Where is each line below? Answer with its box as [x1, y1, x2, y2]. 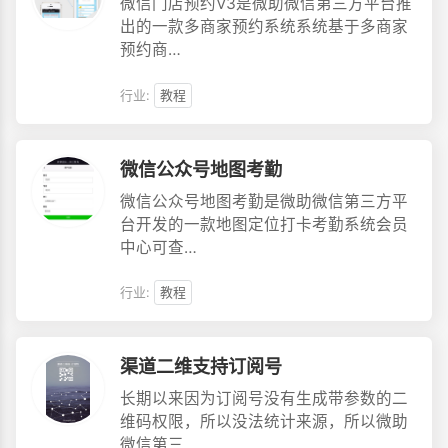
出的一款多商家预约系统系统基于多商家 [119, 17, 408, 37]
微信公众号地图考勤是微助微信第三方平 [119, 191, 408, 211]
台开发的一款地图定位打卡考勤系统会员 [119, 214, 408, 234]
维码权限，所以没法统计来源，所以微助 [119, 411, 408, 431]
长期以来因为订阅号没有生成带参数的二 [119, 388, 408, 408]
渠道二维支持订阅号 [119, 355, 282, 378]
